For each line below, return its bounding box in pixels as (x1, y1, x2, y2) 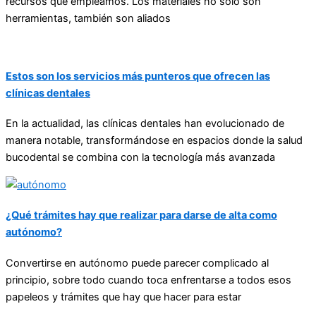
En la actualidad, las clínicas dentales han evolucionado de (6, 117, 284, 130)
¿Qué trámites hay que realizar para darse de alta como (6, 209, 277, 222)
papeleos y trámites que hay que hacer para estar (6, 290, 241, 303)
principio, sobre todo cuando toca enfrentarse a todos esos (6, 273, 291, 286)
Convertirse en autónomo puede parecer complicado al (6, 256, 269, 269)
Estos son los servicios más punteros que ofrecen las (6, 69, 270, 83)
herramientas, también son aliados (6, 11, 171, 25)
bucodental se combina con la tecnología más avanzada (6, 151, 275, 164)
